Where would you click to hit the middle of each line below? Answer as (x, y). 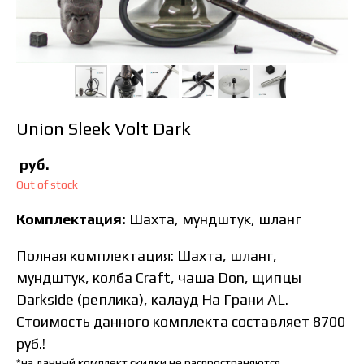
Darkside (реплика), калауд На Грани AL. (152, 299)
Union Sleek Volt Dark (104, 128)
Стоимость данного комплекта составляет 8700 (181, 321)
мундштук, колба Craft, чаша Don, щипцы (159, 277)
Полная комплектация (93, 256)
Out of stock (47, 184)
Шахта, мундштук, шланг (215, 219)
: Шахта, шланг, (224, 256)
